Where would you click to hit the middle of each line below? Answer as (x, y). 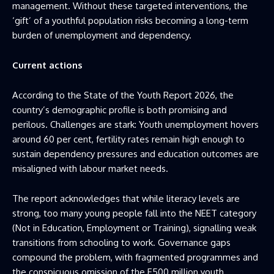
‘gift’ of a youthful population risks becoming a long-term (130, 21)
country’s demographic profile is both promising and (120, 110)
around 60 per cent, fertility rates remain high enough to (128, 139)
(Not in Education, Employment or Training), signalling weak (134, 228)
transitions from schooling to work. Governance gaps (121, 243)
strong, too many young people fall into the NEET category (134, 213)
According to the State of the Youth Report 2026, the (123, 95)
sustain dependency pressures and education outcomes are (135, 154)
